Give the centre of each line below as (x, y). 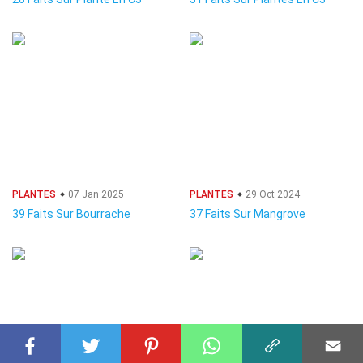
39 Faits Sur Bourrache (71, 214)
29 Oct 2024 (271, 194)
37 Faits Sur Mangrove (248, 214)
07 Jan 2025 (95, 194)
